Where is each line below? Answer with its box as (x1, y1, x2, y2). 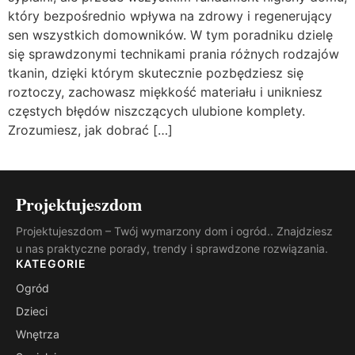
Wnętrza (16, 326, 59, 341)
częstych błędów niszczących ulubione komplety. (8, 103, 305, 120)
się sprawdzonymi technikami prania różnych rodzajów (8, 46, 339, 63)
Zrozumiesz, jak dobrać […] (8, 122, 173, 139)
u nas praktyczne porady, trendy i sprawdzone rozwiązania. (16, 241, 328, 255)
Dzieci (16, 303, 48, 318)
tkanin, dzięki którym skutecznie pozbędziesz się (8, 65, 303, 82)
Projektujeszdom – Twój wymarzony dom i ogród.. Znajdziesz (16, 223, 333, 238)
